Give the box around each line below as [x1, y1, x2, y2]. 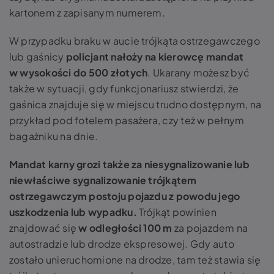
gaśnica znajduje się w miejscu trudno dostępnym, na [9, 98, 262, 111]
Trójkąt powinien [136, 206, 217, 218]
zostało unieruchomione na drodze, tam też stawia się [9, 253, 261, 266]
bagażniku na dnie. [9, 130, 98, 143]
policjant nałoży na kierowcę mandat [65, 50, 244, 63]
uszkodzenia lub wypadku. [9, 206, 137, 218]
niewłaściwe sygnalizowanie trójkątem [9, 174, 197, 187]
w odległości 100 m [78, 221, 172, 234]
